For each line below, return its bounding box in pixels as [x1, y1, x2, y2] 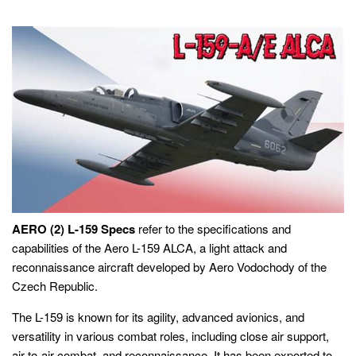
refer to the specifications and [135, 220, 291, 238]
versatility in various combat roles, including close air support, [12, 327, 329, 345]
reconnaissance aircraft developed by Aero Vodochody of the [12, 258, 327, 276]
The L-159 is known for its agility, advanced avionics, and [12, 308, 304, 326]
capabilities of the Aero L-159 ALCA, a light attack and [12, 239, 287, 257]
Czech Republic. [12, 277, 98, 295]
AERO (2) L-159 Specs [12, 220, 135, 238]
